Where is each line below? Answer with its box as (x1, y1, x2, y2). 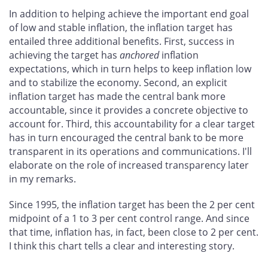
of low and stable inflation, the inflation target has (9, 20, 233, 34)
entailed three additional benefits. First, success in (9, 34, 234, 48)
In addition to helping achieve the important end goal (9, 7, 249, 20)
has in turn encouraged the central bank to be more (9, 130, 243, 144)
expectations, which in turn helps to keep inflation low (9, 62, 251, 75)
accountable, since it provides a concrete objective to (9, 103, 248, 117)
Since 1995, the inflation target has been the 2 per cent (9, 198, 255, 212)
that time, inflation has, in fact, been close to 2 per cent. (9, 226, 258, 239)
